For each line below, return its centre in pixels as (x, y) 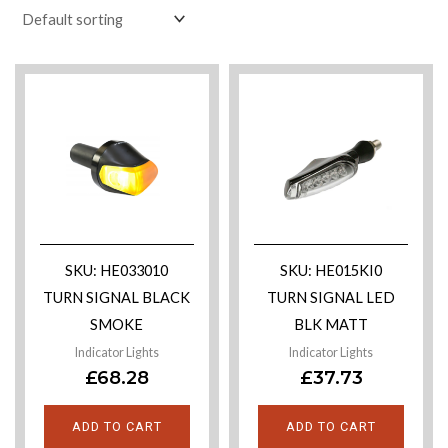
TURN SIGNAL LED (331, 297)
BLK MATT (331, 324)
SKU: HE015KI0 (331, 270)
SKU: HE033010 (117, 270)
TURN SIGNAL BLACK (117, 297)
